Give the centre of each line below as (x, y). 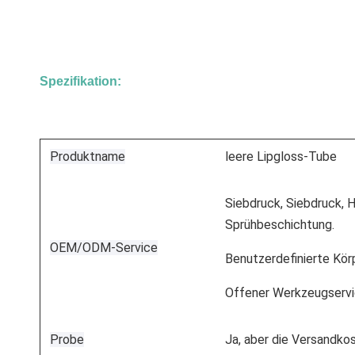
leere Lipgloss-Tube (281, 156)
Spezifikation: (80, 81)
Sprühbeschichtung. (280, 224)
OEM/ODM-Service (104, 247)
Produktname (88, 156)
